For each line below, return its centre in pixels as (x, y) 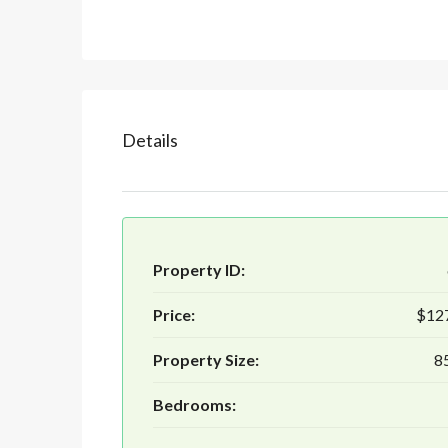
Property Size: (206, 360)
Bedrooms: (194, 405)
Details (150, 140)
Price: (174, 315)
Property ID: (199, 270)
